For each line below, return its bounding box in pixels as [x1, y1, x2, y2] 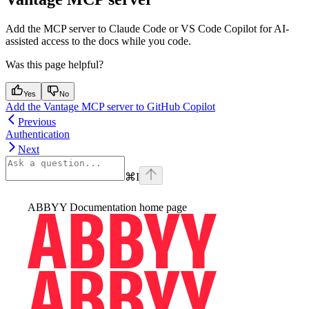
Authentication [6, 128, 70, 140]
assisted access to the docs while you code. [6, 34, 191, 47]
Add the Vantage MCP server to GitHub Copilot [6, 100, 215, 112]
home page [137, 201, 187, 213]
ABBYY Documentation [28, 201, 137, 213]
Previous [18, 115, 56, 128]
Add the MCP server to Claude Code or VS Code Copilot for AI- [6, 22, 289, 34]
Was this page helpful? [6, 58, 103, 70]
